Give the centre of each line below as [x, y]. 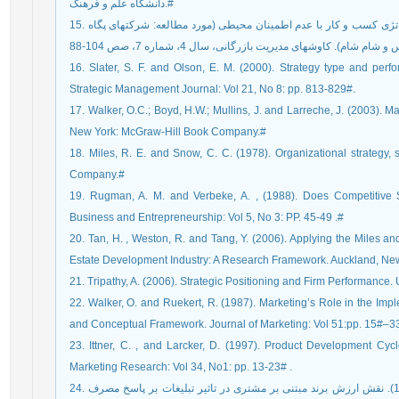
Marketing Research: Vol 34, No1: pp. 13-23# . [181, 367]
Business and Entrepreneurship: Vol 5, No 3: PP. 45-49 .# [207, 217]
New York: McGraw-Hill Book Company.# [168, 132]
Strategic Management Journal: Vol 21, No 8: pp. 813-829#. [212, 89]
